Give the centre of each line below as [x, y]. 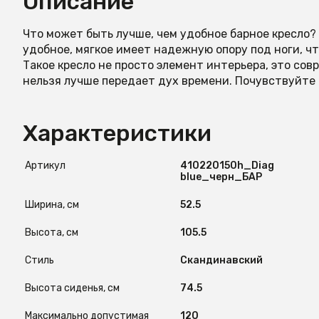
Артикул [45, 166]
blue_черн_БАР [221, 177]
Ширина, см [52, 205]
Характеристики [117, 133]
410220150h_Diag [227, 166]
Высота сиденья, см [72, 288]
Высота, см [52, 232]
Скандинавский [221, 260]
